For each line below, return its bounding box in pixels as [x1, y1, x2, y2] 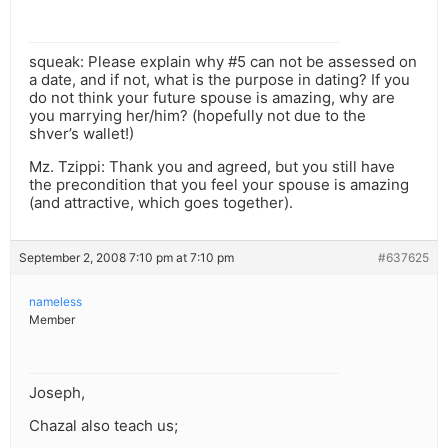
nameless [29, 294, 82, 310]
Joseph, [29, 383, 85, 403]
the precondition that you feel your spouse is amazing [29, 175, 409, 195]
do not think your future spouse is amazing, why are [29, 88, 395, 108]
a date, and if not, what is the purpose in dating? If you [29, 70, 410, 90]
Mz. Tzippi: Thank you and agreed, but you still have [29, 157, 395, 177]
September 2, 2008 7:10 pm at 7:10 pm [19, 250, 234, 266]
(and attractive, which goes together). [29, 193, 293, 213]
